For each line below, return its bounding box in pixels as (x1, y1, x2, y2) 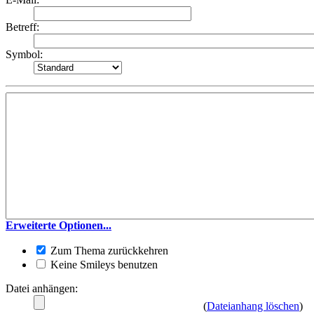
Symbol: (6, 48, 43, 61)
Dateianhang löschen (207, 300, 299, 313)
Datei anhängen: (6, 282, 78, 295)
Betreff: (6, 21, 39, 34)
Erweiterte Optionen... (6, 219, 111, 232)
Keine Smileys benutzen (48, 259, 158, 271)
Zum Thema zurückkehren (48, 245, 168, 257)
